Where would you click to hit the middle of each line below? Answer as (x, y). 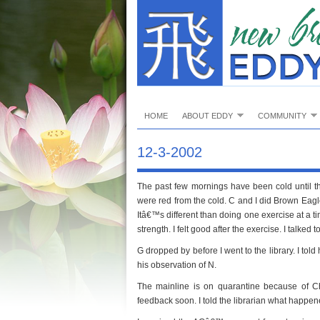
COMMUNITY (282, 116)
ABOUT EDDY (207, 116)
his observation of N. (177, 265)
